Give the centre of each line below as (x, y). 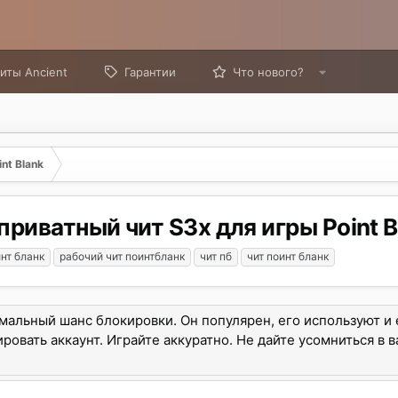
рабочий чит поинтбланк (122, 256)
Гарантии (150, 72)
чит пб (216, 256)
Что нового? (268, 72)
